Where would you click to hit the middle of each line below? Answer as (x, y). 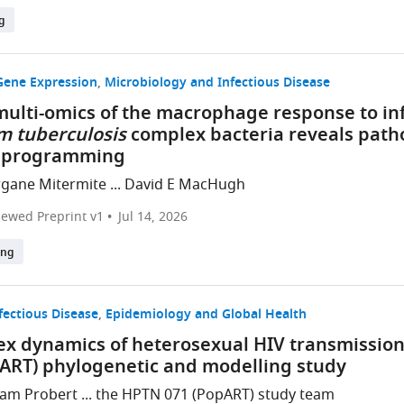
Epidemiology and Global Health (207, 315)
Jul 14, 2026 (153, 217)
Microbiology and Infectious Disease (218, 83)
